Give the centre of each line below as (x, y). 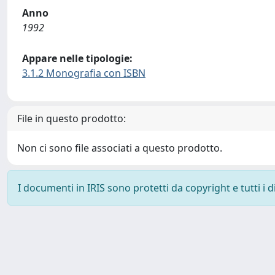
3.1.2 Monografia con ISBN (84, 73)
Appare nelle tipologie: (77, 58)
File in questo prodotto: (72, 118)
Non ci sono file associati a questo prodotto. (120, 148)
